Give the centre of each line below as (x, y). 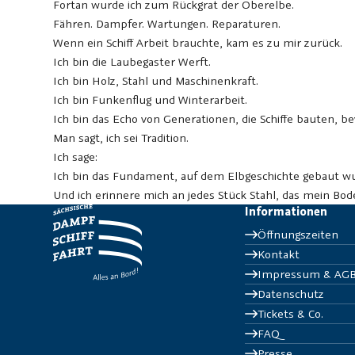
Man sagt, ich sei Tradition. (121, 138)
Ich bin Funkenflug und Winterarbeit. (151, 100)
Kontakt (279, 254)
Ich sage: (76, 157)
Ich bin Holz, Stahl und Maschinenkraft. (156, 81)
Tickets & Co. (291, 314)
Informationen (286, 212)
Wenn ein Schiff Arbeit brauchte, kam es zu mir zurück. (198, 43)
